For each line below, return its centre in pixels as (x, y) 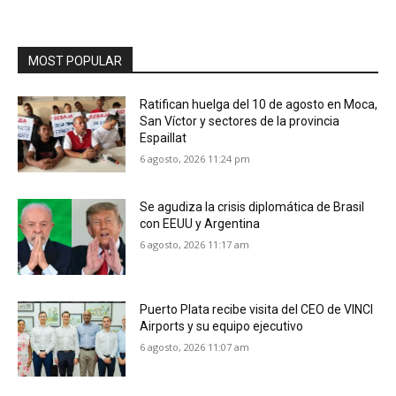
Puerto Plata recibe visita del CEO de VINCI (257, 309)
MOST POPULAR (75, 61)
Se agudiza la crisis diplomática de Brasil (252, 206)
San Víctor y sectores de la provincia (240, 122)
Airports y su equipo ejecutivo (222, 326)
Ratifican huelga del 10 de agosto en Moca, (259, 105)
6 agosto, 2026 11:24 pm (195, 159)
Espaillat (164, 138)
